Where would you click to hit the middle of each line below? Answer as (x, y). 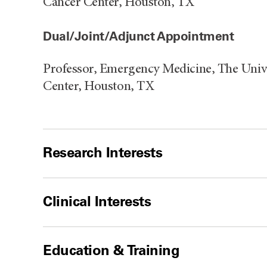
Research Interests (103, 152)
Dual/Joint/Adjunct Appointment (139, 36)
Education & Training (111, 250)
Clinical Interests (97, 201)
